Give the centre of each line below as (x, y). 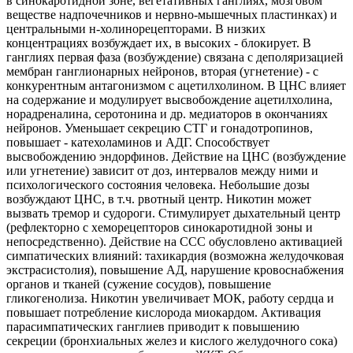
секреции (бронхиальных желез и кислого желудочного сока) (172, 341)
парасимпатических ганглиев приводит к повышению (153, 327)
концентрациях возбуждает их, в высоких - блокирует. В (159, 43)
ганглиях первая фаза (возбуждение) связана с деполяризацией (175, 57)
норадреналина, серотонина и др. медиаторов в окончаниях (167, 114)
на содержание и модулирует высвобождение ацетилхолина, (169, 100)
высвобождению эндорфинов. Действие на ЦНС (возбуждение (176, 156)
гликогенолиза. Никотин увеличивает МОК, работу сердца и (170, 298)
